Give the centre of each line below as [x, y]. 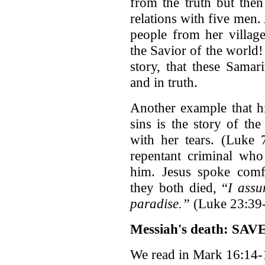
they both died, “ [179, 188]
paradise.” [160, 204]
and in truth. [164, 83]
